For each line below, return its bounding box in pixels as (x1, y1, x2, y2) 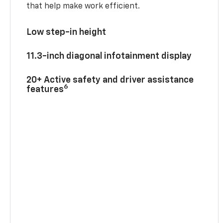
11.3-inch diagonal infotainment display (26, 51, 192, 61)
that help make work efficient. (26, 2, 140, 10)
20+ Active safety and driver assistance (26, 75, 194, 85)
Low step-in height (26, 27, 107, 37)
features (26, 85, 64, 94)
